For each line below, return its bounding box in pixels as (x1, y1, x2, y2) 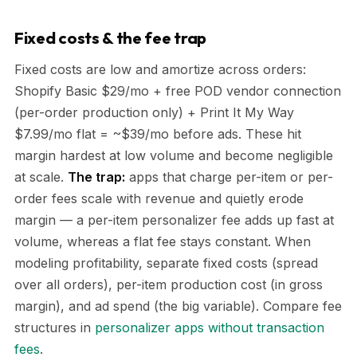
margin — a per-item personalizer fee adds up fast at (14, 211, 334, 228)
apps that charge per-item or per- (125, 168, 333, 185)
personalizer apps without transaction (95, 319, 324, 335)
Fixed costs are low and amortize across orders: (14, 61, 306, 77)
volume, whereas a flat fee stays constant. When (14, 233, 311, 249)
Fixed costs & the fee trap (14, 27, 207, 48)
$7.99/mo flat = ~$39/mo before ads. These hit (14, 125, 301, 142)
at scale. (14, 168, 68, 185)
